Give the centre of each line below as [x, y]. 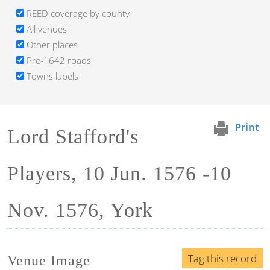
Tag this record [222, 259]
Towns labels [51, 76]
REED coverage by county [77, 14]
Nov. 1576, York [80, 210]
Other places [51, 45]
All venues [46, 29]
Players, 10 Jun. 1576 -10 [119, 174]
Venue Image [49, 261]
